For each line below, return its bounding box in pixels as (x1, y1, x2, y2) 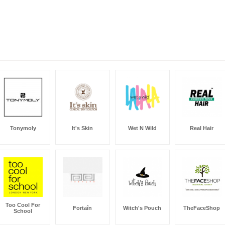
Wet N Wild (128, 125, 157, 131)
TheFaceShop (183, 204, 220, 211)
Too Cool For (6, 201, 40, 208)
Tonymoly (10, 125, 36, 131)
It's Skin (72, 125, 93, 131)
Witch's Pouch (123, 204, 161, 211)
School (14, 207, 32, 214)
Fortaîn (73, 204, 92, 211)
